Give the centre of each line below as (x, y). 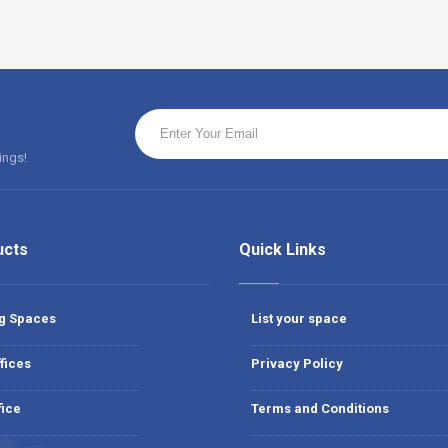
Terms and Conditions (320, 408)
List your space (299, 318)
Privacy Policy (297, 363)
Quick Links (282, 249)
